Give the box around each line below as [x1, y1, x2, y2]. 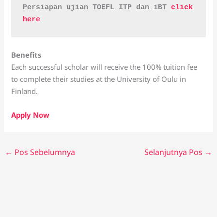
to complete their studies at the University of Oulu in [11, 74, 186, 84]
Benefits [11, 50, 42, 60]
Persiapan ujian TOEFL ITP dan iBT [23, 3, 171, 12]
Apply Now [11, 110, 50, 120]
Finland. [11, 86, 38, 96]
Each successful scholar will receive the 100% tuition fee [11, 62, 198, 72]
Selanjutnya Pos [144, 147, 204, 157]
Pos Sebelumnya [13, 147, 76, 157]
